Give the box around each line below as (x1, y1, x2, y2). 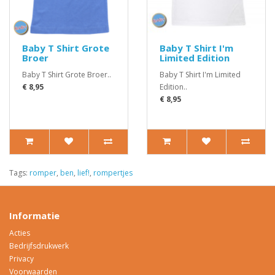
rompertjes (93, 167, 133, 178)
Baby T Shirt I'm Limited (160, 69, 241, 80)
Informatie (9, 209, 60, 222)
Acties (9, 227, 30, 238)
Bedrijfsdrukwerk (9, 240, 69, 251)
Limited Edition (160, 51, 230, 64)
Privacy (9, 253, 34, 264)
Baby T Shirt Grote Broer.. (22, 69, 111, 80)
